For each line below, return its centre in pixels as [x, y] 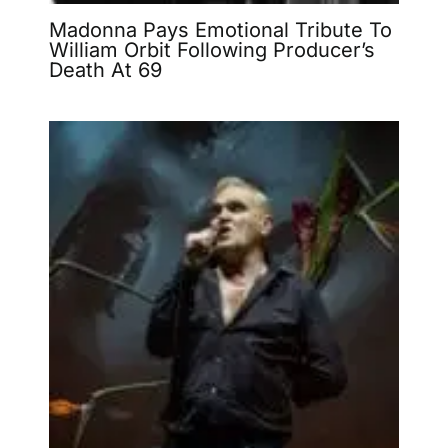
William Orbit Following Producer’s [211, 49]
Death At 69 [105, 69]
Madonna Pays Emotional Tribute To [220, 29]
